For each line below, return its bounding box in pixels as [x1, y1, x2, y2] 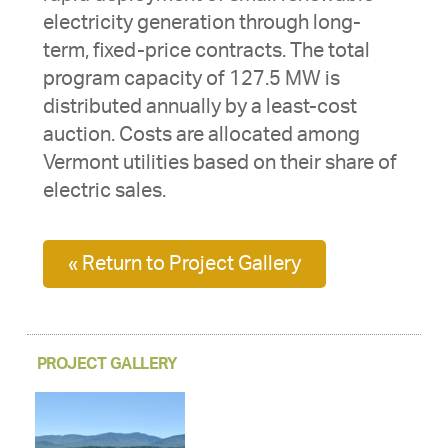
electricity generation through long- [42, 13, 361, 34]
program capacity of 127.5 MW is [42, 69, 340, 90]
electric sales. [42, 181, 166, 202]
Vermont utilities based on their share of [42, 153, 397, 174]
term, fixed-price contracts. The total [42, 41, 370, 62]
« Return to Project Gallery [67, 254, 301, 275]
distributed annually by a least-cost [42, 97, 357, 118]
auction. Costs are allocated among [42, 125, 360, 146]
